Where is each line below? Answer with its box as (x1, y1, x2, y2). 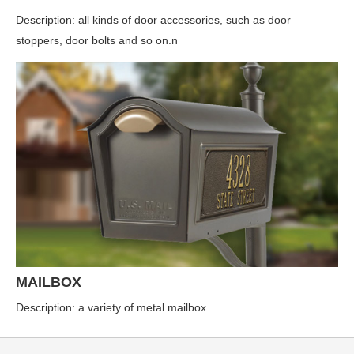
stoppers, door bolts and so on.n (16, 33, 178, 47)
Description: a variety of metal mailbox (16, 301, 206, 314)
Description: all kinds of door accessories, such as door (16, 13, 291, 26)
